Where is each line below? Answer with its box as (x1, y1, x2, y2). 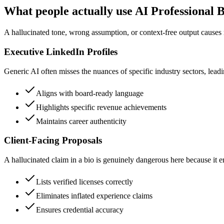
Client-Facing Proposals (4, 135, 102, 146)
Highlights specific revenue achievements (36, 102, 166, 111)
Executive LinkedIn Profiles (4, 46, 117, 57)
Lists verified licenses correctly (36, 177, 133, 186)
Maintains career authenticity (36, 116, 126, 125)
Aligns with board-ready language (36, 88, 143, 97)
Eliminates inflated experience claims (36, 191, 152, 200)
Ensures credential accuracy (36, 205, 123, 214)
